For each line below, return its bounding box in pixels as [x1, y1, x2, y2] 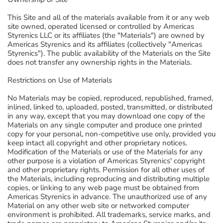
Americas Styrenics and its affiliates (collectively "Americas [7, 39, 202, 49]
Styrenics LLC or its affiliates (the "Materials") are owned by [7, 30, 205, 40]
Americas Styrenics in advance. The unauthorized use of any [7, 192, 207, 202]
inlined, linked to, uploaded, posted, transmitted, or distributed [7, 102, 213, 112]
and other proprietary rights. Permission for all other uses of [7, 165, 205, 175]
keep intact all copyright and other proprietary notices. [7, 138, 187, 148]
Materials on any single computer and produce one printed [7, 120, 202, 130]
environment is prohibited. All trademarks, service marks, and [7, 210, 211, 220]
